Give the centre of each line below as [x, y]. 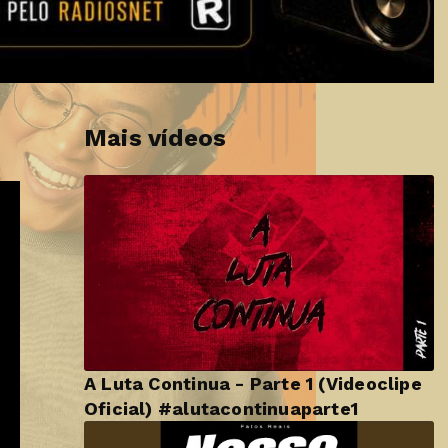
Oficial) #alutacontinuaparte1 [221, 409]
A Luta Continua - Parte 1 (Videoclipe [253, 384]
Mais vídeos [155, 137]
